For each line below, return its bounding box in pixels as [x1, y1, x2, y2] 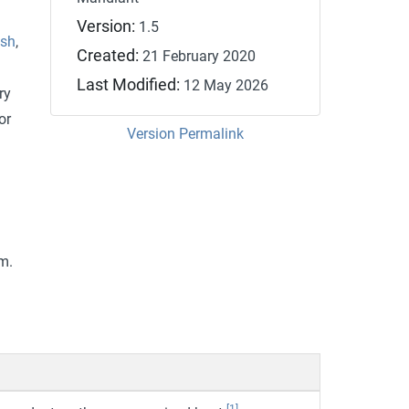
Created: [77, 46, 143, 65]
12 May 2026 [184, 76, 269, 94]
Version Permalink [126, 124, 244, 142]
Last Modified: [77, 75, 184, 94]
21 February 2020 [142, 47, 257, 65]
